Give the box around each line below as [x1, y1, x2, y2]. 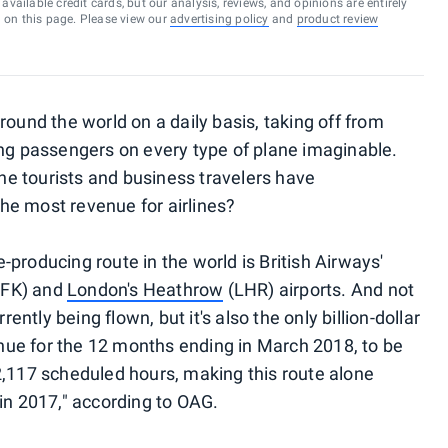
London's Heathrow [66, 279, 224, 300]
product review [296, 12, 379, 26]
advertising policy [169, 12, 269, 26]
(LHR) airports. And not [223, 279, 415, 300]
